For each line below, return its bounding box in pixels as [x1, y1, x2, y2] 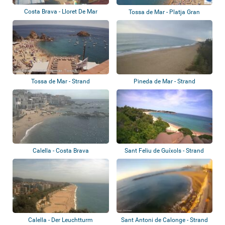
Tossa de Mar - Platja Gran [129, 8, 200, 16]
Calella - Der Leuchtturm [28, 216, 93, 224]
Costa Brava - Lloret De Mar [24, 8, 97, 15]
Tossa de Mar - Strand [31, 77, 90, 85]
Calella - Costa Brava [32, 147, 89, 155]
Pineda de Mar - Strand [133, 77, 195, 85]
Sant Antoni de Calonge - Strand [121, 216, 208, 224]
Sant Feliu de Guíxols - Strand [125, 147, 204, 155]
